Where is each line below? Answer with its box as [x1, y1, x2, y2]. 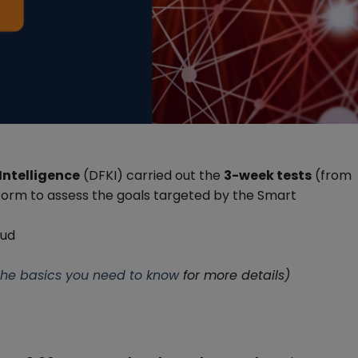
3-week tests [224, 166, 312, 185]
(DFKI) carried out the [80, 166, 224, 185]
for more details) [179, 266, 290, 284]
